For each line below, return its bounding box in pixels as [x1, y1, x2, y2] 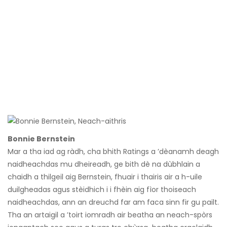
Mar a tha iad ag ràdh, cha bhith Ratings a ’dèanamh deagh [8, 146, 219, 157]
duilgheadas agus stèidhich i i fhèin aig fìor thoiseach [8, 184, 196, 195]
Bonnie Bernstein [8, 134, 75, 144]
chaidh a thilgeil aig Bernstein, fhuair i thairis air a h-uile [8, 172, 202, 182]
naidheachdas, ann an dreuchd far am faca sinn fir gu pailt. [8, 197, 219, 208]
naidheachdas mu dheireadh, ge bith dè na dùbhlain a [8, 159, 200, 170]
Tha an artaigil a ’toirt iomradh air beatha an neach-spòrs [8, 210, 212, 220]
